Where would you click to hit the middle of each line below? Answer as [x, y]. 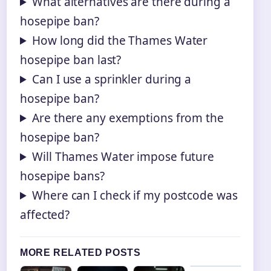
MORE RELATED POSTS [80, 252]
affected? [45, 214]
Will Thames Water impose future [123, 156]
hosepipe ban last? [71, 60]
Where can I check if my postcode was [135, 195]
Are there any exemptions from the [128, 118]
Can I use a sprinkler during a [112, 79]
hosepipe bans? [62, 176]
